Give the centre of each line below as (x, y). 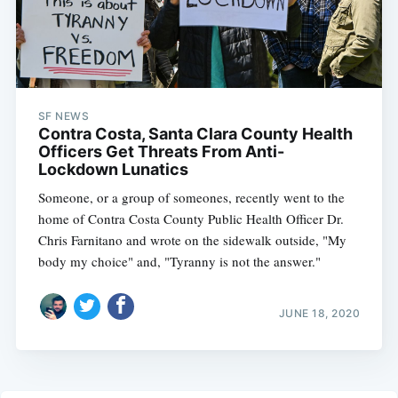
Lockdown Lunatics (113, 169)
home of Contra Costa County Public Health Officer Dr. (191, 218)
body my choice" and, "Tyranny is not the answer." (179, 261)
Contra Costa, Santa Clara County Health (195, 133)
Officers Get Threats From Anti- (161, 151)
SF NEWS (64, 115)
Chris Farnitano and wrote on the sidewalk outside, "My (192, 239)
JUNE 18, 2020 (319, 314)
